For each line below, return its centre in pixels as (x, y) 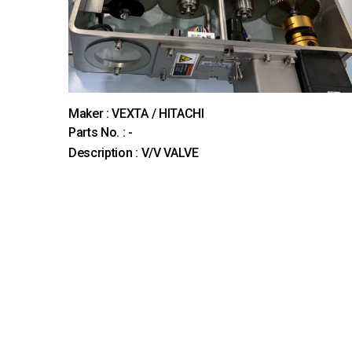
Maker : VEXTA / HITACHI (136, 113)
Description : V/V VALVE (134, 152)
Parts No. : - (101, 132)
